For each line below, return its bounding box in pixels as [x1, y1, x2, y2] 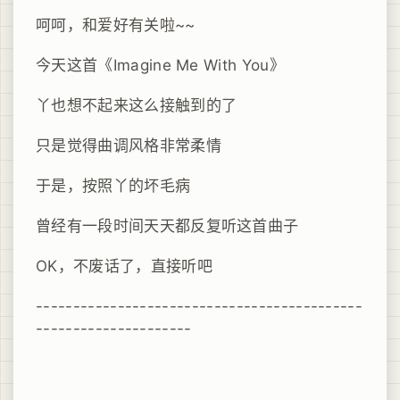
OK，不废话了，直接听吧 [36, 256, 212, 275]
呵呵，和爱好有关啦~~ [36, 15, 196, 34]
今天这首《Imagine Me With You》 [36, 55, 285, 74]
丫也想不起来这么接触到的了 [36, 96, 237, 114]
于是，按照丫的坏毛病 [36, 176, 191, 195]
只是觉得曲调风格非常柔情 [36, 136, 221, 154]
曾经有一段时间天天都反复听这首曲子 [36, 216, 299, 235]
